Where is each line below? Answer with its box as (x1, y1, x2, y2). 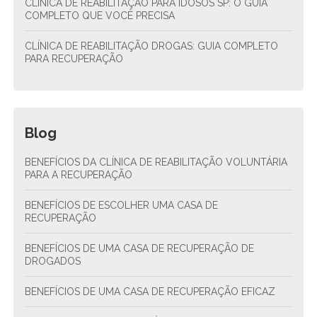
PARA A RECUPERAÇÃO (25, 169, 133, 180)
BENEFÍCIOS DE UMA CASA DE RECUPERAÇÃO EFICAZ (31, 286, 276, 297)
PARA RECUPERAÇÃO (25, 53, 124, 64)
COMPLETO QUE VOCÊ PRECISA (25, 10, 175, 21)
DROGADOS (25, 255, 81, 267)
